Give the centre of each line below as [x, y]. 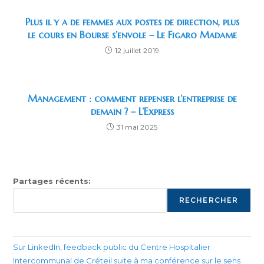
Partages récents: [52, 181]
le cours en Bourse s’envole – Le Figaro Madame [132, 34]
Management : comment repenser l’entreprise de [132, 98]
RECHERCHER [209, 200]
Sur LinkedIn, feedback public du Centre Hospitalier [112, 247]
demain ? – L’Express [132, 111]
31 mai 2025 [137, 127]
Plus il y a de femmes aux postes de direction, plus [132, 22]
